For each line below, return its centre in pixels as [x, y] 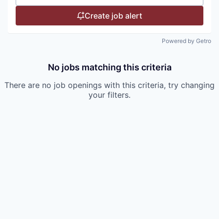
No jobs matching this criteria [109, 67]
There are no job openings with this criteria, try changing [109, 85]
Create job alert [113, 16]
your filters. [109, 95]
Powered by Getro [186, 41]
